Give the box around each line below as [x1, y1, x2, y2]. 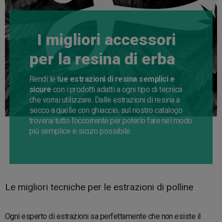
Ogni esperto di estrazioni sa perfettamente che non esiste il [5, 211, 201, 221]
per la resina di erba [29, 49, 175, 68]
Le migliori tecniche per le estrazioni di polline [5, 181, 193, 193]
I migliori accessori [29, 30, 176, 49]
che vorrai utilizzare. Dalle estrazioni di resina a [29, 95, 180, 105]
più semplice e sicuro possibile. [29, 126, 135, 136]
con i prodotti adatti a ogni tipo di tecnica [51, 84, 182, 94]
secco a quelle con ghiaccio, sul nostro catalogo [29, 105, 183, 115]
